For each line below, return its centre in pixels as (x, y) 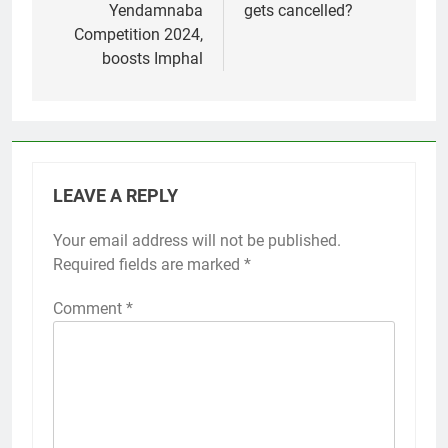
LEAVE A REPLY (115, 195)
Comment (89, 308)
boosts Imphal (152, 58)
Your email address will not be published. (197, 240)
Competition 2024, (138, 34)
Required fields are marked (148, 264)
